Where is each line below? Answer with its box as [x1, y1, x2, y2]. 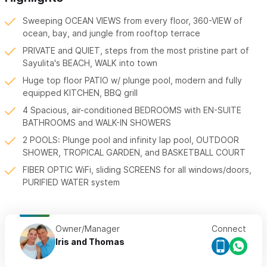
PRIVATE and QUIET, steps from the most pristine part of [23, 45, 249, 56]
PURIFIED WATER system [23, 177, 120, 188]
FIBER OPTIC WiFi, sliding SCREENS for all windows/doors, [23, 164, 252, 175]
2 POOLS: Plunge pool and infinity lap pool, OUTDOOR [23, 135, 239, 145]
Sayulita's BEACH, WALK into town [23, 58, 157, 69]
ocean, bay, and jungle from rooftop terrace [23, 28, 200, 39]
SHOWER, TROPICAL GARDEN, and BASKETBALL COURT [23, 147, 246, 158]
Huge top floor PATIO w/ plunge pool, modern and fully [23, 75, 242, 86]
